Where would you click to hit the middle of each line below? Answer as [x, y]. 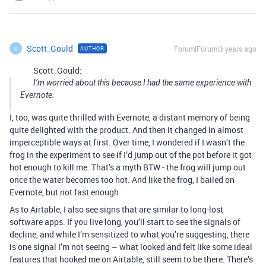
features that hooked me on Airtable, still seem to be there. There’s [131, 259]
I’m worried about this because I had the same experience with [142, 83]
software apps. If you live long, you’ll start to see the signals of [125, 222]
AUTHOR [92, 48]
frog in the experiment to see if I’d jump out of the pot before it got [131, 155]
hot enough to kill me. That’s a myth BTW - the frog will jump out [128, 167]
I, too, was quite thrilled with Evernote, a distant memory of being [130, 117]
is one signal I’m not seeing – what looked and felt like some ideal [131, 247]
